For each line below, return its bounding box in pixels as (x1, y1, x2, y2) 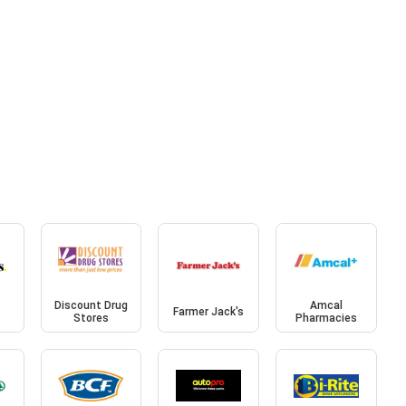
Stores (72, 312, 109, 325)
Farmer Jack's (173, 305, 245, 319)
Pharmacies (295, 312, 358, 325)
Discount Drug (53, 299, 128, 313)
